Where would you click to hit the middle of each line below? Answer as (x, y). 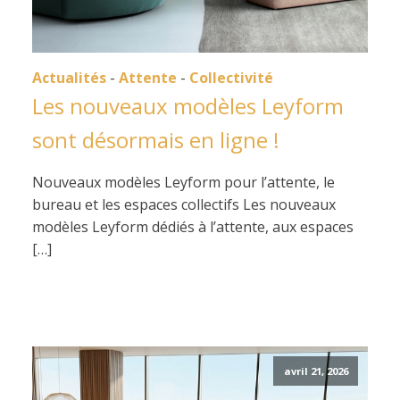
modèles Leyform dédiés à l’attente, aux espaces (193, 227)
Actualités (69, 78)
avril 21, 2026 (316, 371)
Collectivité (231, 78)
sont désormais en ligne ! (156, 140)
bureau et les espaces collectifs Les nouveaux (184, 204)
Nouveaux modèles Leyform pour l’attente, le (183, 182)
